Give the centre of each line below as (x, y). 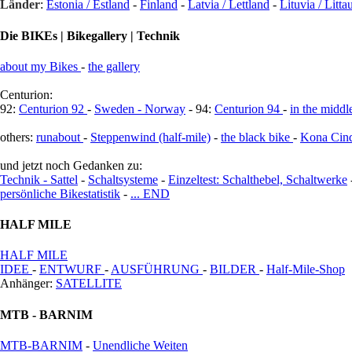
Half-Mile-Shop (306, 269)
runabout (60, 137)
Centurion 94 (249, 108)
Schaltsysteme (123, 179)
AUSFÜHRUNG (157, 269)
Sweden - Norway (140, 108)
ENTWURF (72, 269)
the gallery (114, 66)
